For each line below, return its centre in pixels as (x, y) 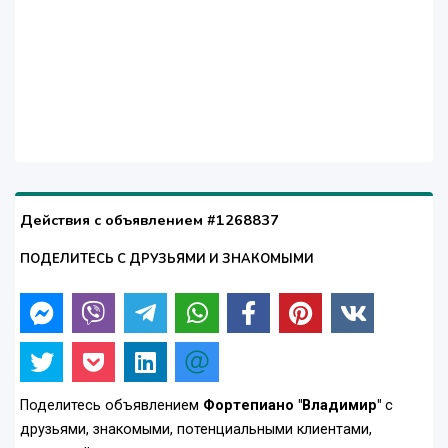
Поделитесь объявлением (111, 406)
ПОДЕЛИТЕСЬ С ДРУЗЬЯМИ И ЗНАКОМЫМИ (167, 259)
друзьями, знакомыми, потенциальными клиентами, (196, 430)
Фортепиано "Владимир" (292, 406)
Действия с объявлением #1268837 (149, 220)
